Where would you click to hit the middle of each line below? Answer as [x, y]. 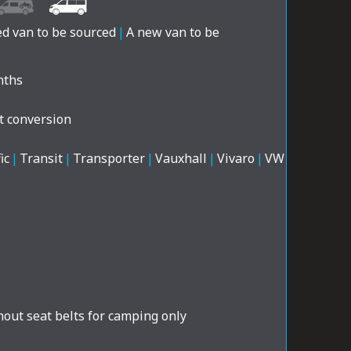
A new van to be [173, 33]
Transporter [109, 158]
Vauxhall [181, 158]
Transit [41, 158]
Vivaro [236, 158]
